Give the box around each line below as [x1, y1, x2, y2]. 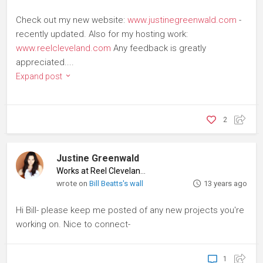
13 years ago [203, 179, 247, 188]
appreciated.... [16, 57, 74, 68]
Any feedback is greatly [111, 43, 206, 54]
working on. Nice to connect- [16, 219, 130, 230]
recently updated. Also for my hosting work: [16, 29, 188, 40]
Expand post [16, 72, 64, 82]
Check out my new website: [16, 15, 127, 26]
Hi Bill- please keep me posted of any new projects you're [16, 205, 244, 216]
